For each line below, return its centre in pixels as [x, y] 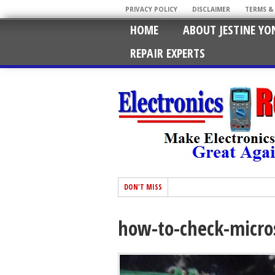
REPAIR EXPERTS [168, 53]
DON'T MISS [143, 187]
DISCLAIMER [211, 9]
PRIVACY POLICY [151, 9]
